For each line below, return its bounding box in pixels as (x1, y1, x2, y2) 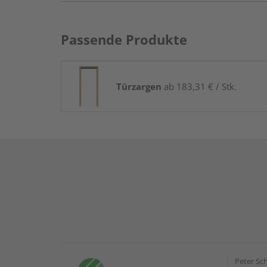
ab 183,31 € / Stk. (162, 80, 237, 92)
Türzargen (116, 80, 162, 92)
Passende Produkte (61, 30, 187, 48)
